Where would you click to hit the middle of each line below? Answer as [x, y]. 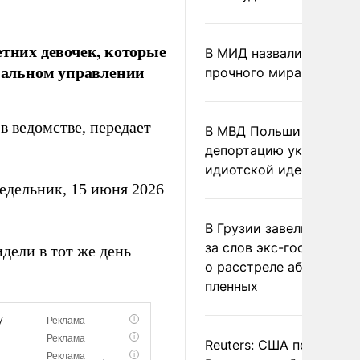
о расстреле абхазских [279, 267]
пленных [231, 286]
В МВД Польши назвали [280, 131]
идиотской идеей [261, 170]
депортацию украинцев [280, 150]
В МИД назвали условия [282, 53]
